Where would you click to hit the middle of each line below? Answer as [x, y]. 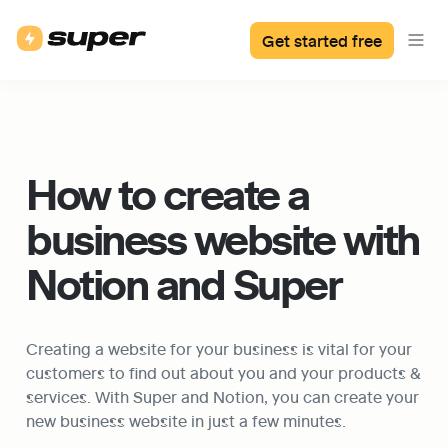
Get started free [322, 40]
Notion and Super [183, 284]
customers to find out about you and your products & [223, 372]
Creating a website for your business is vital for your [219, 348]
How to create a [167, 194]
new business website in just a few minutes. [186, 420]
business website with [222, 239]
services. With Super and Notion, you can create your [222, 396]
